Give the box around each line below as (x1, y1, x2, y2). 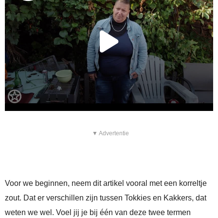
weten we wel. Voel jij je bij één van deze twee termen (5, 208, 191, 217)
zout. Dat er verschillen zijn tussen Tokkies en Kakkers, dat (5, 194, 206, 202)
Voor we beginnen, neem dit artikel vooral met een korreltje (5, 179, 207, 188)
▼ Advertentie (91, 130, 129, 137)
